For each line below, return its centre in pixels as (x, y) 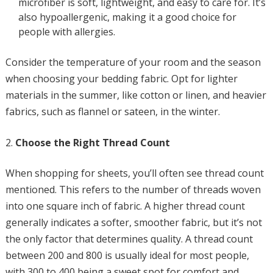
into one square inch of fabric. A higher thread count (125, 206)
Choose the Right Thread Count (92, 143)
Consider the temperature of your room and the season (133, 62)
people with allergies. (66, 32)
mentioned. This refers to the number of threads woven (133, 190)
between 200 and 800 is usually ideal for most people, (127, 255)
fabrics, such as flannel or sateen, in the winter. (112, 112)
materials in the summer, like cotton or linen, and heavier (136, 95)
